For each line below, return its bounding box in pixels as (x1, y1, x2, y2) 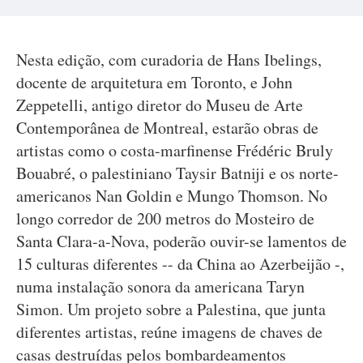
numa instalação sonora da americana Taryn (16, 275, 305, 297)
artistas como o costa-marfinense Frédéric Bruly (16, 139, 333, 161)
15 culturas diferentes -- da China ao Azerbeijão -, (16, 253, 344, 275)
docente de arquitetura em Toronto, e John (16, 71, 293, 93)
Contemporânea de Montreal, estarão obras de (16, 117, 318, 139)
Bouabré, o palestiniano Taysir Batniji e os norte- (16, 162, 339, 184)
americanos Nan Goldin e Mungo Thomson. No (16, 185, 327, 207)
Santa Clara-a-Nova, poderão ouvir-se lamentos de (16, 230, 347, 252)
